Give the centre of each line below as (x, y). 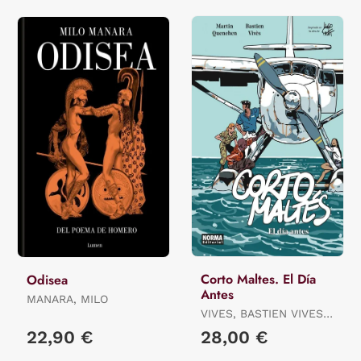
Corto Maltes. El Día (258, 280)
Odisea (47, 280)
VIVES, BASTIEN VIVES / (264, 314)
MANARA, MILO (67, 299)
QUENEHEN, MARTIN (256, 328)
